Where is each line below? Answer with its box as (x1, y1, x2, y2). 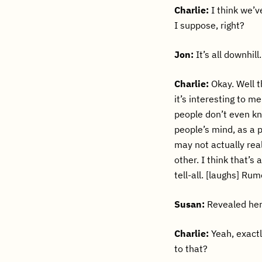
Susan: (174, 198, 205, 210)
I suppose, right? (174, 19, 245, 31)
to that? (174, 243, 208, 254)
